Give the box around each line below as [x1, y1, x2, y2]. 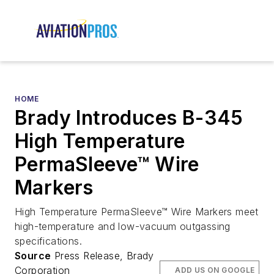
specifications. [15, 235, 83, 248]
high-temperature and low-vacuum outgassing [15, 220, 231, 233]
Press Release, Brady [51, 250, 154, 262]
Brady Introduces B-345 [15, 106, 243, 130]
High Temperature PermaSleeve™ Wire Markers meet [15, 206, 259, 218]
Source [15, 250, 51, 262]
